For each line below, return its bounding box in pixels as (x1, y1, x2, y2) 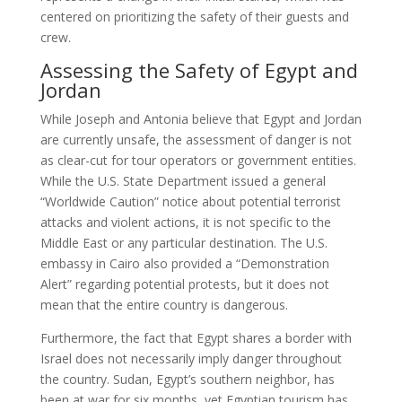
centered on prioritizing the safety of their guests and (39, 8, 349, 26)
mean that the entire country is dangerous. (39, 296, 288, 314)
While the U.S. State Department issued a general (39, 172, 326, 190)
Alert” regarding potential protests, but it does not (39, 275, 329, 293)
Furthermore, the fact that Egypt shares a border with (39, 329, 352, 347)
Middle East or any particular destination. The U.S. (39, 234, 328, 252)
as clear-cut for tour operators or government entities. (39, 152, 356, 170)
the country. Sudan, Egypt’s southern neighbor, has (39, 371, 335, 389)
